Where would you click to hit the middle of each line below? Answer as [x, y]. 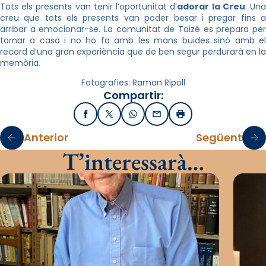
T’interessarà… [133, 161]
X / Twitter [131, 117]
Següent [219, 138]
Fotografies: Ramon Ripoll [133, 82]
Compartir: [133, 95]
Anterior [46, 138]
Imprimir [198, 117]
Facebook [107, 117]
